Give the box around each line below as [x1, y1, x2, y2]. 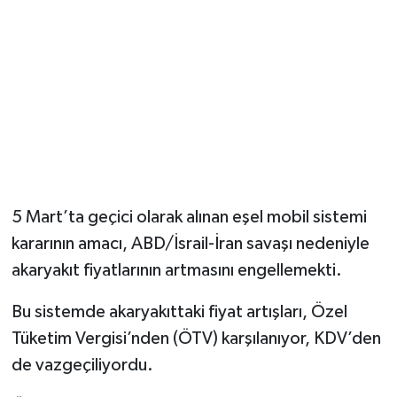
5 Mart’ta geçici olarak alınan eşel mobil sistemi [11, 208, 367, 227]
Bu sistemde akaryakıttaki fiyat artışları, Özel [11, 303, 347, 322]
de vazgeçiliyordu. [11, 356, 153, 375]
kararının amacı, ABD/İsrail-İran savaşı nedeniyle [11, 235, 370, 253]
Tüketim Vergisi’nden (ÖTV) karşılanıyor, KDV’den [11, 330, 381, 348]
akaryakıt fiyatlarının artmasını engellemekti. [11, 261, 342, 280]
